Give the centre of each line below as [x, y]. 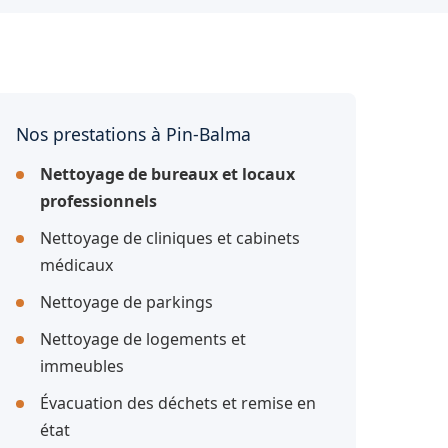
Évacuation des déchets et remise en [178, 403]
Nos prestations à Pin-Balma [133, 134]
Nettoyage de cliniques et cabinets [170, 238]
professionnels [98, 201]
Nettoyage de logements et [143, 339]
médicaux [76, 265]
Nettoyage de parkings [126, 302]
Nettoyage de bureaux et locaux [167, 174]
